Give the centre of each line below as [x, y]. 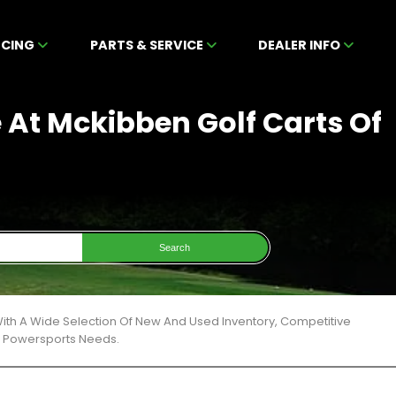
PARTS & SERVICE [148, 45]
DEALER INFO [301, 45]
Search [175, 247]
